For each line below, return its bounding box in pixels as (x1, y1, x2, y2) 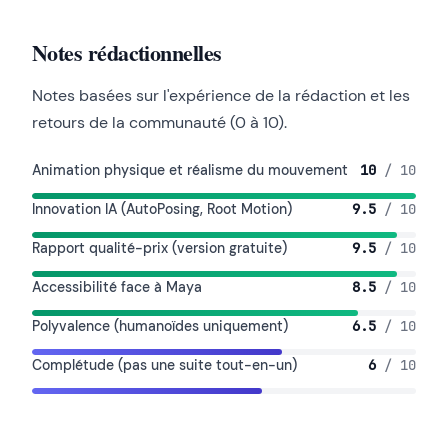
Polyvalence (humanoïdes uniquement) (32, 317, 288, 336)
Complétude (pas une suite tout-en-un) (32, 356, 297, 375)
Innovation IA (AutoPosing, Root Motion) (32, 200, 292, 219)
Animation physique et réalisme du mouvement (32, 161, 348, 180)
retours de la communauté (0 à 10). (32, 112, 287, 134)
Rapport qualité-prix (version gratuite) (32, 239, 287, 258)
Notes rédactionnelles (32, 36, 222, 70)
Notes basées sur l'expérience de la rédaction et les (32, 85, 410, 107)
